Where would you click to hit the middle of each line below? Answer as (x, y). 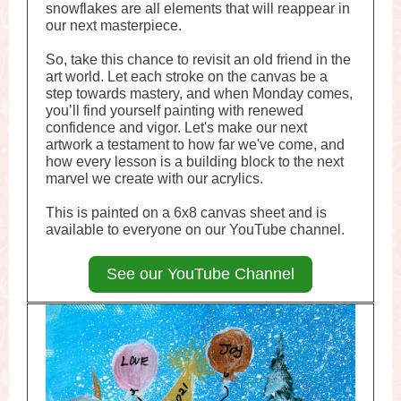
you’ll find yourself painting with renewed (175, 111)
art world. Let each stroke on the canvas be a (187, 77)
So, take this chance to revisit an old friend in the (198, 60)
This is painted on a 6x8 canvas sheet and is (186, 213)
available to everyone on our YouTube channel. (195, 230)
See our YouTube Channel (200, 274)
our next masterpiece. (115, 26)
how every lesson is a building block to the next (195, 162)
